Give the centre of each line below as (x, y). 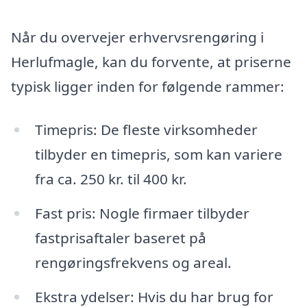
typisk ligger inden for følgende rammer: (148, 86)
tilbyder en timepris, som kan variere (158, 155)
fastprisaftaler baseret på (120, 238)
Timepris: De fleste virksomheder (146, 130)
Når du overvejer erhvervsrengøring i (137, 37)
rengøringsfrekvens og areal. (133, 263)
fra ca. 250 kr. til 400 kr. (111, 179)
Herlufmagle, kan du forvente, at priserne (151, 61)
